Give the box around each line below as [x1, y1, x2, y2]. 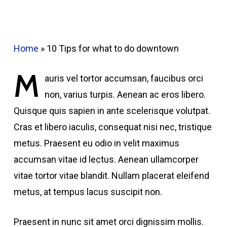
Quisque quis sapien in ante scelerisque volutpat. [13, 105, 210, 116]
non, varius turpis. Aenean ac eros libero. [44, 89, 206, 100]
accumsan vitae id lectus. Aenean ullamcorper [13, 154, 199, 165]
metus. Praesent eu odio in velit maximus [13, 138, 179, 148]
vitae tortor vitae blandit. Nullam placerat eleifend [13, 170, 209, 181]
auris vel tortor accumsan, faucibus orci [44, 73, 203, 84]
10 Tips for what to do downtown [46, 43, 179, 54]
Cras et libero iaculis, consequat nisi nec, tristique [13, 122, 212, 132]
